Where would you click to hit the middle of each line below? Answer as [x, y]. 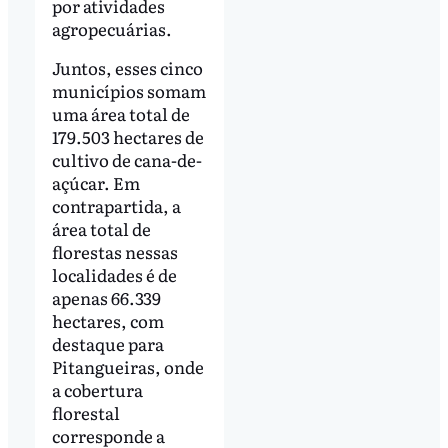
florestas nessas [114, 252]
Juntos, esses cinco [127, 68]
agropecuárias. [114, 28]
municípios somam [128, 91]
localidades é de [114, 275]
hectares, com [107, 321]
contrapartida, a [116, 206]
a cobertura [97, 390]
